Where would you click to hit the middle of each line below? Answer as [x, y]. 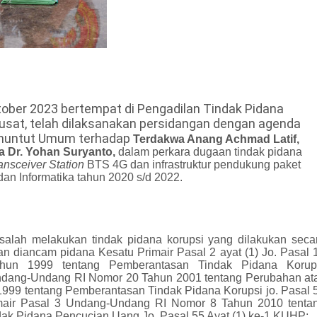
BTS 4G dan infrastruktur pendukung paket [194, 165]
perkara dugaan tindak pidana [227, 152]
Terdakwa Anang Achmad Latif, [216, 139]
